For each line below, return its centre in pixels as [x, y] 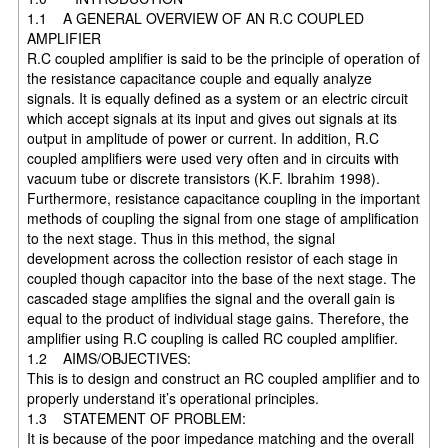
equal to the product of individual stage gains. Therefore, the [218, 317]
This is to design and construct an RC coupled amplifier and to [224, 377]
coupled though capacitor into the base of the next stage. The [222, 277]
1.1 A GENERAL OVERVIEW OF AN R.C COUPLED [196, 17]
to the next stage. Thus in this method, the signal [181, 237]
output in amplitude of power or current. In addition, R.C [203, 137]
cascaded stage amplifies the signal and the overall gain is [211, 297]
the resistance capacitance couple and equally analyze [200, 77]
